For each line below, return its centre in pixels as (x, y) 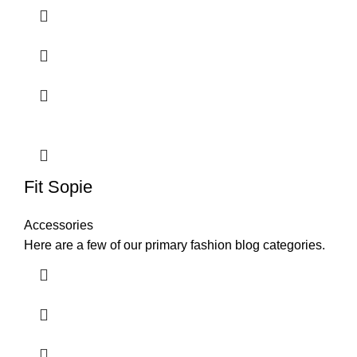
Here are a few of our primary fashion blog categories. (175, 245)
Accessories (59, 226)
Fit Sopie (58, 187)
